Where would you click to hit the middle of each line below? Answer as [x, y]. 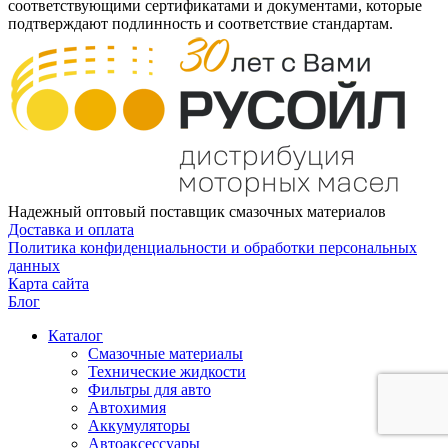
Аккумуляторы [139, 425]
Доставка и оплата [71, 229]
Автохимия [127, 407]
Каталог [75, 335]
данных [34, 265]
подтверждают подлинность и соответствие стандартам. [200, 23]
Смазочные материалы [165, 353]
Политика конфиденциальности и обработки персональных [212, 247]
